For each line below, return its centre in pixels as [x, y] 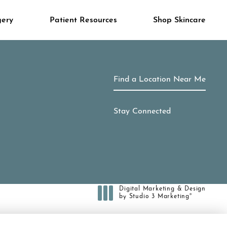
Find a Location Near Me [160, 79]
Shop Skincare [179, 20]
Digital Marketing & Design [162, 189]
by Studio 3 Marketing [154, 196]
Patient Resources [83, 20]
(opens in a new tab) [152, 203]
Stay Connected [142, 112]
